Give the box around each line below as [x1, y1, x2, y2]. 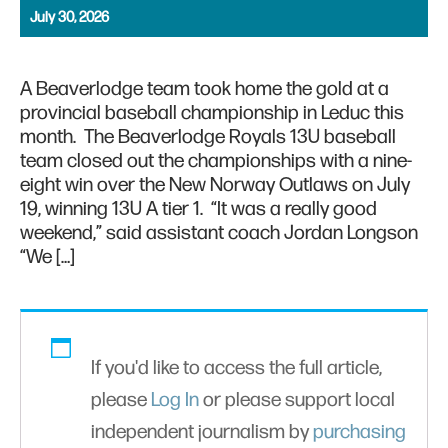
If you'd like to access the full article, [91, 356, 382, 381]
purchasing [313, 420, 406, 445]
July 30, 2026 [30, 8, 109, 28]
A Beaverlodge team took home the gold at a [20, 77, 389, 102]
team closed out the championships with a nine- [20, 149, 412, 174]
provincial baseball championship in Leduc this [20, 101, 404, 126]
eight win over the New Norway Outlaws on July [20, 173, 410, 198]
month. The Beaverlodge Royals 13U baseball [20, 125, 396, 150]
